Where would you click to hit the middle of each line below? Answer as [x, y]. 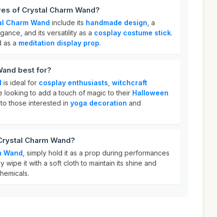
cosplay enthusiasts [73, 83]
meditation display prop [59, 43]
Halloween [150, 93]
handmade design [116, 23]
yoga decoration [99, 103]
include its [68, 23]
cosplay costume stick [132, 33]
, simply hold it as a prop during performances [96, 153]
